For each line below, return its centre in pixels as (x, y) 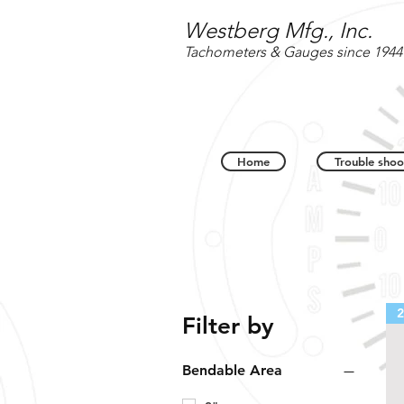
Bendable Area (232, 370)
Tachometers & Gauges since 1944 (293, 52)
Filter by (228, 326)
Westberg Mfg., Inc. (278, 30)
